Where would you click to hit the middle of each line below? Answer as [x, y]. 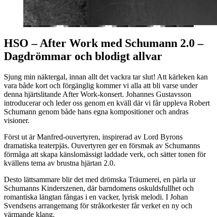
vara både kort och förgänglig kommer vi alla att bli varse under [101, 85]
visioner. [17, 120]
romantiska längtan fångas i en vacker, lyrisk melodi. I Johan [96, 197]
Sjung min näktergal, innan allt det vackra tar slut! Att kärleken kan [106, 77]
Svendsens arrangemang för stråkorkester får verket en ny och [98, 205]
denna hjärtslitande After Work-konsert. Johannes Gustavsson [98, 94]
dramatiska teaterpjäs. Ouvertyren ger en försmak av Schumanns [102, 145]
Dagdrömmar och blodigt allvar [83, 56]
